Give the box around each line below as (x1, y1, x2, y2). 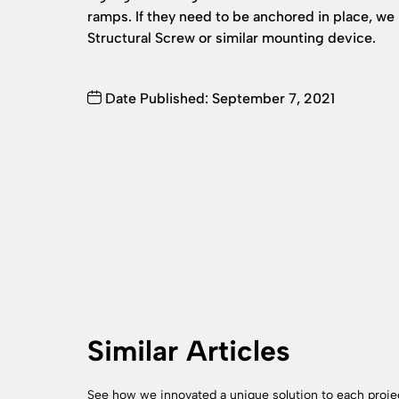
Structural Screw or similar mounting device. (87, 29, 376, 46)
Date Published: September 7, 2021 (102, 90, 335, 107)
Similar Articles (87, 334, 290, 369)
